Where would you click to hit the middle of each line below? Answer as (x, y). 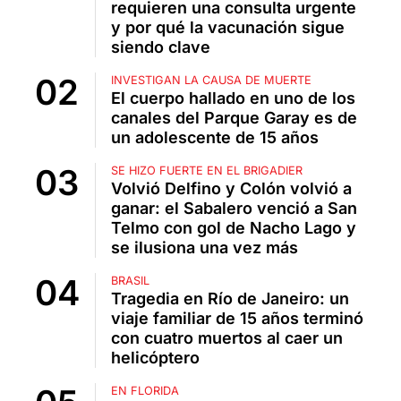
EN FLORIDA (145, 390)
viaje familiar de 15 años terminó (237, 318)
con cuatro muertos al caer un (227, 337)
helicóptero (155, 357)
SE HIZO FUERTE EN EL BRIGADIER (207, 170)
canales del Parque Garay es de (234, 117)
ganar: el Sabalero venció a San (234, 208)
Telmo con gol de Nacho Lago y (234, 227)
